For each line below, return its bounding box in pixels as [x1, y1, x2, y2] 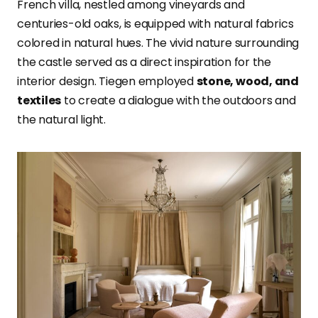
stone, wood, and [196, 73, 300, 89]
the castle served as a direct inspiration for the [17, 54, 272, 70]
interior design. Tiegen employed [17, 73, 197, 89]
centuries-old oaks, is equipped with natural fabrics [17, 16, 294, 32]
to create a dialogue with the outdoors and [61, 92, 296, 109]
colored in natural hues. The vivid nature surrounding [17, 35, 300, 51]
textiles [17, 92, 62, 109]
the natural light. [17, 111, 106, 128]
